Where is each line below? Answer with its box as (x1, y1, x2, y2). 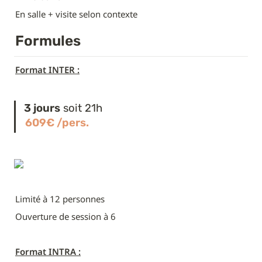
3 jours (23, 101, 60, 115)
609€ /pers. (25, 116, 89, 129)
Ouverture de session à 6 (15, 210, 116, 222)
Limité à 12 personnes (15, 192, 105, 205)
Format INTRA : (15, 245, 81, 257)
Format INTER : (15, 63, 80, 75)
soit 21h (60, 101, 102, 115)
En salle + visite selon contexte (15, 8, 137, 20)
